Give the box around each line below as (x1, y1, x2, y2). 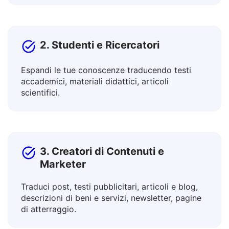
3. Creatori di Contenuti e (40, 171, 164, 183)
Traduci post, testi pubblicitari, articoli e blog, (21, 207, 198, 217)
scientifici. (21, 113, 60, 123)
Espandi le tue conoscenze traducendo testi (21, 90, 191, 101)
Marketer (40, 184, 86, 196)
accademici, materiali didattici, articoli (21, 102, 169, 112)
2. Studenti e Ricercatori (40, 64, 159, 77)
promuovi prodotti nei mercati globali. (21, 7, 168, 17)
